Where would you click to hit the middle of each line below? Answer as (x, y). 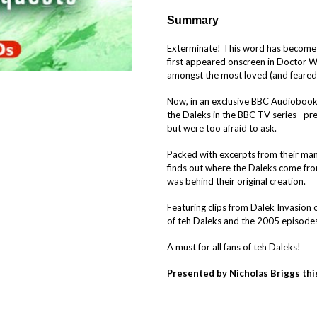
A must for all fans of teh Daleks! (234, 247)
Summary (193, 20)
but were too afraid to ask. (222, 128)
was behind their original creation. (236, 181)
